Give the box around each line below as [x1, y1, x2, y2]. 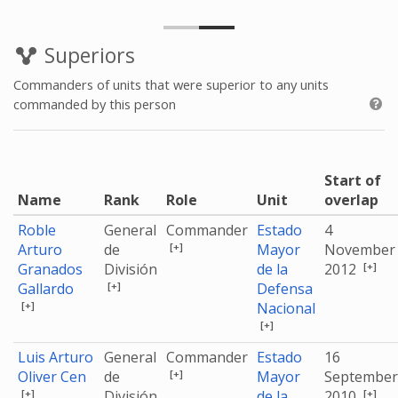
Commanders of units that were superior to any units [13, 76, 329, 93]
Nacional [257, 298, 315, 318]
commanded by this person [13, 95, 176, 113]
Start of [324, 171, 381, 190]
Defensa [257, 279, 313, 298]
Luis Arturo [18, 347, 93, 367]
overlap [324, 190, 378, 210]
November [324, 240, 395, 259]
